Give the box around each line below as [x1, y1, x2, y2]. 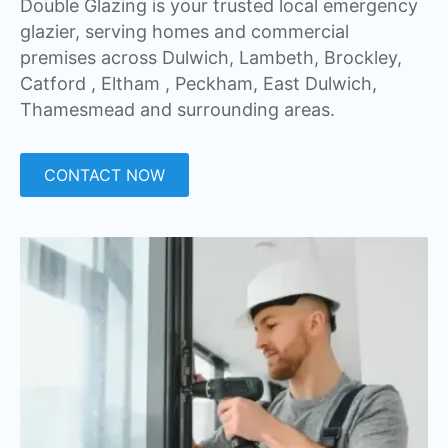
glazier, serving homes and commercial [20, 21, 349, 43]
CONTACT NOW [44, 165, 165, 186]
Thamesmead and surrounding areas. [20, 99, 335, 121]
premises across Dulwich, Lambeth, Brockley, [20, 47, 402, 69]
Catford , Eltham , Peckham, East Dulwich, [20, 73, 377, 95]
